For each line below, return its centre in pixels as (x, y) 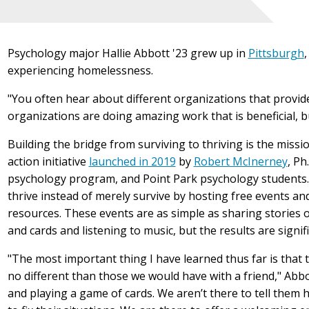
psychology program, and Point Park (103, 179)
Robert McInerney (240, 162)
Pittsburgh (276, 53)
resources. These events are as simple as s (117, 213)
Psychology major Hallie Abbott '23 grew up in (128, 53)
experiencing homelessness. (80, 71)
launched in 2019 (132, 162)
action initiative (48, 162)
